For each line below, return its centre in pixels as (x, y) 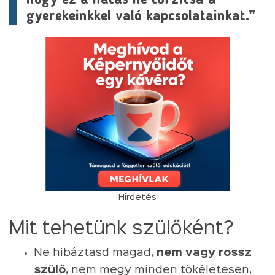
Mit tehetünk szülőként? (122, 229)
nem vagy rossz (204, 253)
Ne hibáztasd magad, (95, 253)
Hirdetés (137, 197)
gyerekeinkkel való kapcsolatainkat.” (141, 16)
